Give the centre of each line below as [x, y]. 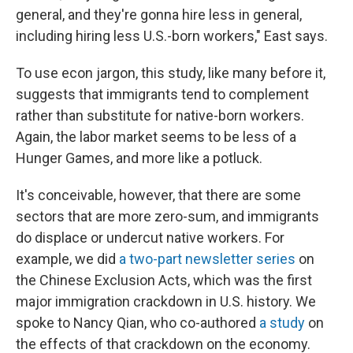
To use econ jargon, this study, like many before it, [171, 73]
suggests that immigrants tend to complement [162, 94]
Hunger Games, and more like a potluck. [139, 158]
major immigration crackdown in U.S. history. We [166, 301]
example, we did [67, 259]
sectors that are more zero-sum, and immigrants [167, 216]
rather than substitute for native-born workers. [160, 115]
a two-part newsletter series [207, 259]
